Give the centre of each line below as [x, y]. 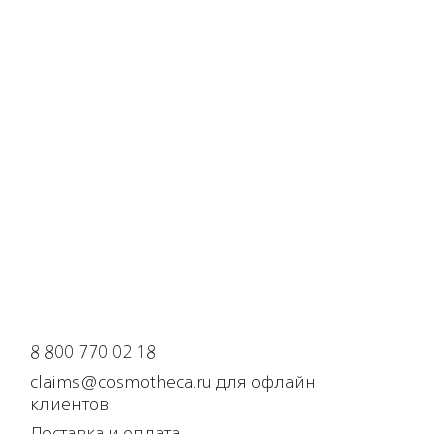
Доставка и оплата [105, 434]
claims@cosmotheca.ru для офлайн [173, 382]
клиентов [69, 404]
